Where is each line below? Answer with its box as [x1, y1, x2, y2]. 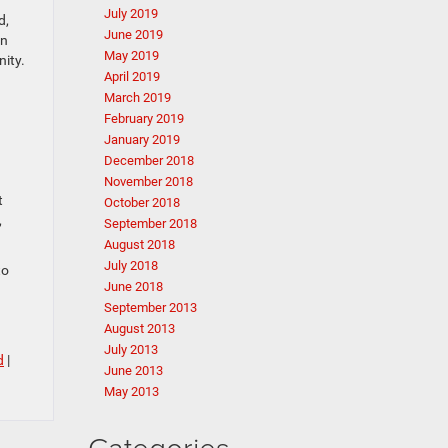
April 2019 [103, 69, 160, 84]
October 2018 [103, 195, 180, 210]
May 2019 [103, 48, 159, 63]
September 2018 [103, 216, 197, 231]
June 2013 [103, 363, 163, 378]
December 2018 [103, 153, 194, 168]
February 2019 [103, 111, 184, 126]
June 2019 [103, 27, 163, 42]
